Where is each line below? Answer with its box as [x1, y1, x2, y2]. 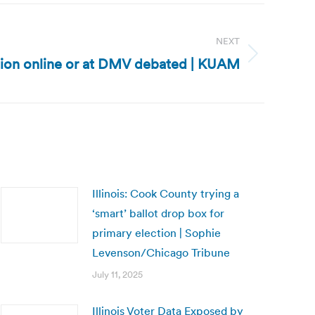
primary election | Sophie [92, 226, 221, 240]
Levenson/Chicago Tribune [92, 245, 230, 259]
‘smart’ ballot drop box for [92, 206, 224, 220]
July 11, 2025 [92, 269, 143, 281]
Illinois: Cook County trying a [92, 186, 239, 200]
